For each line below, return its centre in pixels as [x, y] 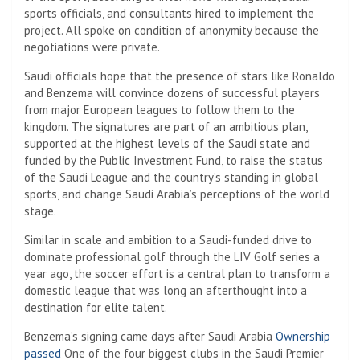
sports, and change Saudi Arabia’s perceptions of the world [177, 194]
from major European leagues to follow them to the [160, 109]
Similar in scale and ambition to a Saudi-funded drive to [168, 239]
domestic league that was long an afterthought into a [166, 290]
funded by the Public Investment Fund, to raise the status [174, 160]
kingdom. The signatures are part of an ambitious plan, [166, 126]
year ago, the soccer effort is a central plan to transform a [177, 273]
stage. [40, 211]
